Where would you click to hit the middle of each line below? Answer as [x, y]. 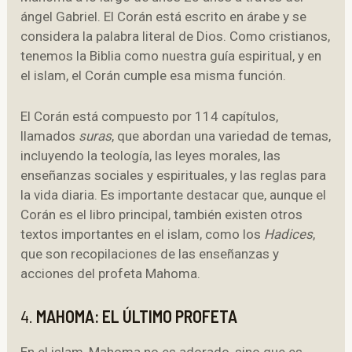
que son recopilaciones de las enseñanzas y [150, 254]
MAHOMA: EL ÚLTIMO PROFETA [137, 316]
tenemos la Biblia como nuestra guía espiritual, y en [171, 55]
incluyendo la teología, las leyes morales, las [151, 156]
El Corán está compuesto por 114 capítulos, [150, 117]
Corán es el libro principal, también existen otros [162, 215]
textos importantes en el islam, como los [143, 235]
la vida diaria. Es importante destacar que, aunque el [174, 195]
